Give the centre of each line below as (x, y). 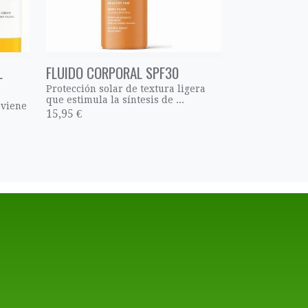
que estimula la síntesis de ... (115, 100)
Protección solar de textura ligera (126, 89)
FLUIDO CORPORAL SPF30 (113, 72)
